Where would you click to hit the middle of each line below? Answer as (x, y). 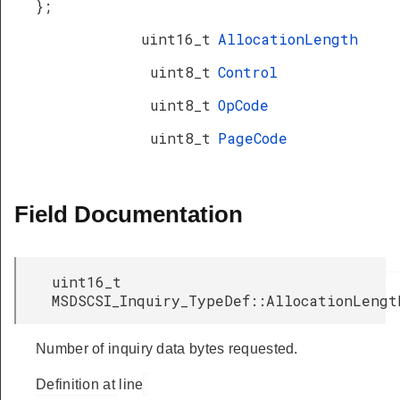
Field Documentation (129, 214)
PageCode (253, 138)
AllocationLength (288, 39)
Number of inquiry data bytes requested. (167, 349)
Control (248, 72)
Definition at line (90, 384)
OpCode (243, 105)
